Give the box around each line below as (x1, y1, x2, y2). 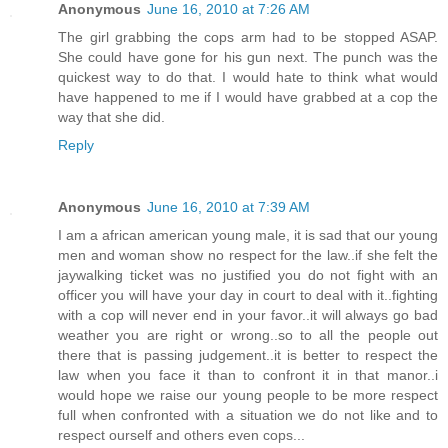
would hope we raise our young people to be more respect (58, 386, 438, 403)
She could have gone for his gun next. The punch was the (58, 48, 438, 65)
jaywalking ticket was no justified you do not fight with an (58, 266, 438, 283)
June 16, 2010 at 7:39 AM (147, 198, 310, 215)
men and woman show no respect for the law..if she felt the (58, 246, 438, 263)
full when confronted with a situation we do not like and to (58, 406, 438, 423)
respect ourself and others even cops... (58, 426, 305, 443)
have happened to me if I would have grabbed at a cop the (58, 88, 438, 105)
